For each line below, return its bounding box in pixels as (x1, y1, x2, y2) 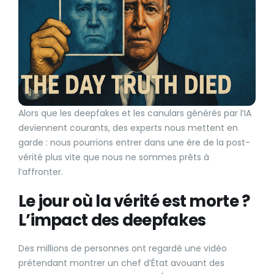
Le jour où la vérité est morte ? (18, 190, 250, 212)
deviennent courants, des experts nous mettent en (18, 121, 238, 134)
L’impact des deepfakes (18, 209, 206, 231)
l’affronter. (18, 165, 63, 178)
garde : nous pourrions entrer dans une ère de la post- (18, 136, 250, 149)
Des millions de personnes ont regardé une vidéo (18, 242, 227, 254)
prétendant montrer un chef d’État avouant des (18, 256, 224, 269)
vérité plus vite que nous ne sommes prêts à (18, 150, 209, 163)
